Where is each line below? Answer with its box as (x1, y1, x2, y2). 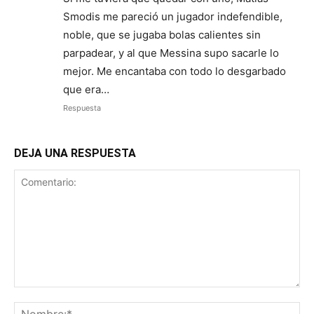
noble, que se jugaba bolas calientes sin (63, 28, 261, 42)
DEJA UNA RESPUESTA (14, 146, 136, 161)
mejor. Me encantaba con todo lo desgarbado (63, 64, 286, 78)
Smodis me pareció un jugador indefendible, (63, 10, 282, 24)
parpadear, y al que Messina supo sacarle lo (63, 46, 279, 60)
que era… (63, 83, 109, 97)
